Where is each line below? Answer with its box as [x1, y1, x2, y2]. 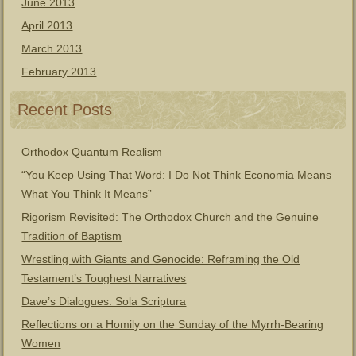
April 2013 [21, 19, 73, 32]
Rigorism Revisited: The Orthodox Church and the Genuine [21, 211, 319, 223]
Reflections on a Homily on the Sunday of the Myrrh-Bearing [21, 318, 324, 331]
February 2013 [21, 65, 97, 78]
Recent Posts [17, 101, 113, 118]
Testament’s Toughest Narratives [21, 272, 187, 284]
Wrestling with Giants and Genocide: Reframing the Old [21, 253, 300, 265]
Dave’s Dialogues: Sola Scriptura [21, 295, 187, 308]
